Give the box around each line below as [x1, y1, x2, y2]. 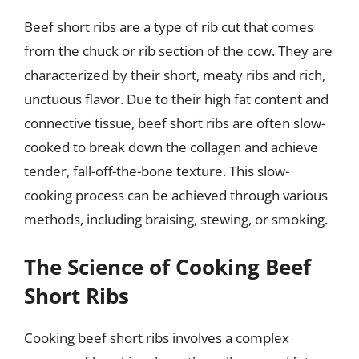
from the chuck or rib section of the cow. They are [24, 42, 333, 60]
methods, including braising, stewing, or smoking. [24, 210, 328, 228]
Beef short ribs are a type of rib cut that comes [24, 18, 313, 36]
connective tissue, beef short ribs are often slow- [24, 114, 325, 132]
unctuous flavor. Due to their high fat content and [24, 90, 329, 108]
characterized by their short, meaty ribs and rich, [24, 66, 325, 84]
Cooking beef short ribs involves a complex [24, 328, 289, 347]
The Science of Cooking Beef [24, 252, 311, 281]
